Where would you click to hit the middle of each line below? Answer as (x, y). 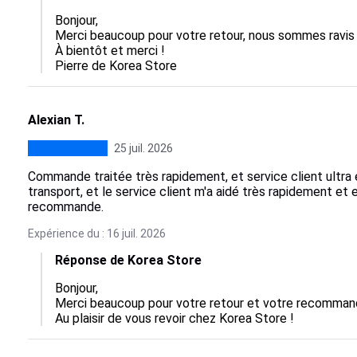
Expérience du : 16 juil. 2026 (96, 233)
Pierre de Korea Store (116, 66)
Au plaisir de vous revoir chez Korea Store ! (174, 318)
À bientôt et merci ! (110, 51)
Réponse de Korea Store (128, 260)
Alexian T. (56, 120)
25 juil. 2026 (143, 148)
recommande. (65, 207)
